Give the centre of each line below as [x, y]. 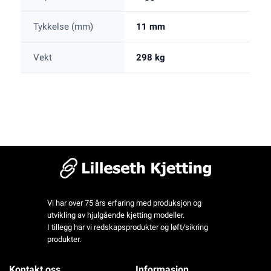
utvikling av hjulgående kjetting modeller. [116, 215]
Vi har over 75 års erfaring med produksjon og [124, 203]
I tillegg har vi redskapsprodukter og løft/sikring [127, 227]
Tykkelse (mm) [63, 27]
